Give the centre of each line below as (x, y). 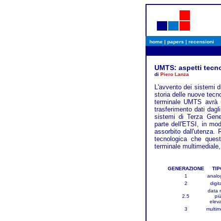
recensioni (201, 42)
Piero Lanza (174, 74)
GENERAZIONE (186, 168)
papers (175, 42)
